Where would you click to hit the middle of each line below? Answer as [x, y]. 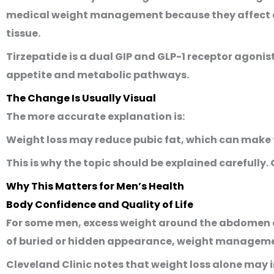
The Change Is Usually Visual [81, 98]
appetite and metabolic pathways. [98, 75]
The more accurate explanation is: [95, 117]
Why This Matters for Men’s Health [95, 186]
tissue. [23, 33]
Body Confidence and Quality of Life [100, 205]
